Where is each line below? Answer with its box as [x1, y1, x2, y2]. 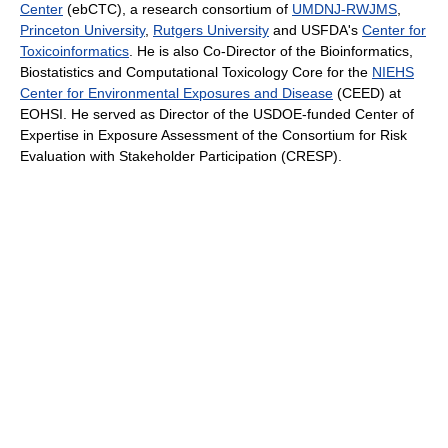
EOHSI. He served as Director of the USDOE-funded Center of [20, 105, 414, 122]
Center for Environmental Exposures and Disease [20, 84, 333, 101]
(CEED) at [333, 84, 401, 101]
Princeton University [20, 21, 145, 38]
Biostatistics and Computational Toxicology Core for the [20, 63, 372, 80]
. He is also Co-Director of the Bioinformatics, [129, 42, 413, 59]
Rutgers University [153, 21, 269, 38]
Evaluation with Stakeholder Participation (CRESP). [20, 147, 342, 164]
